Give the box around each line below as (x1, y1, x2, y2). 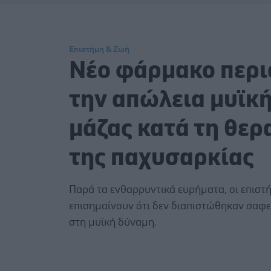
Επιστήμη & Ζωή (69, 45, 129, 54)
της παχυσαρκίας (69, 146, 254, 171)
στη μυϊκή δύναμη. (69, 217, 157, 229)
